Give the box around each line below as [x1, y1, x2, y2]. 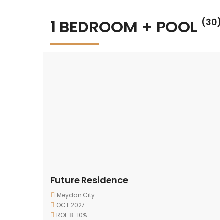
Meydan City [57, 191, 95, 199]
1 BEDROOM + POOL [50, 16, 201, 38]
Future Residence [50, 174, 128, 186]
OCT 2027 [56, 201, 85, 209]
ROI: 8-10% [56, 211, 87, 219]
